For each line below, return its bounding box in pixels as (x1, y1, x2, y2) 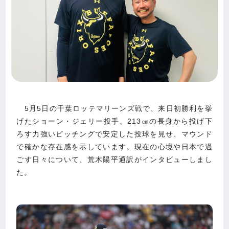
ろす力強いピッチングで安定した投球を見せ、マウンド (16, 129, 213, 138)
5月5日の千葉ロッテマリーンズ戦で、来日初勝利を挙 (16, 104, 213, 112)
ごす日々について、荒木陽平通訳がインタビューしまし (16, 155, 213, 164)
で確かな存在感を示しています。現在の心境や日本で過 (16, 142, 213, 151)
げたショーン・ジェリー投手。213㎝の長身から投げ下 (16, 117, 213, 125)
